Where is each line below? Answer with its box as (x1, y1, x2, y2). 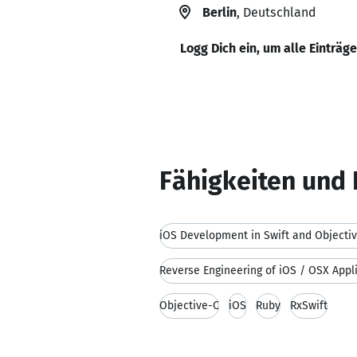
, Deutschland (237, 5, 316, 20)
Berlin (202, 5, 237, 20)
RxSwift (290, 299, 328, 312)
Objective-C (159, 299, 219, 312)
